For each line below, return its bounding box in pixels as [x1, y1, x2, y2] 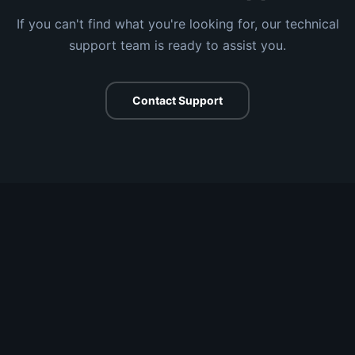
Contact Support [132, 94, 223, 107]
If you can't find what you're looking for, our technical [16, 16, 339, 32]
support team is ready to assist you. [69, 37, 286, 53]
